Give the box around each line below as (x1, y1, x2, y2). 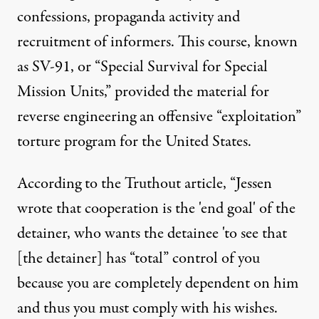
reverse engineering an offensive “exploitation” (17, 105, 301, 128)
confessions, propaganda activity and (17, 6, 240, 28)
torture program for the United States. (17, 130, 251, 153)
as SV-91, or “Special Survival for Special (17, 56, 268, 78)
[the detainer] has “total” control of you (17, 247, 260, 270)
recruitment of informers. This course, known (17, 31, 298, 53)
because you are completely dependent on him (17, 272, 298, 295)
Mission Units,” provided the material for (17, 80, 269, 103)
